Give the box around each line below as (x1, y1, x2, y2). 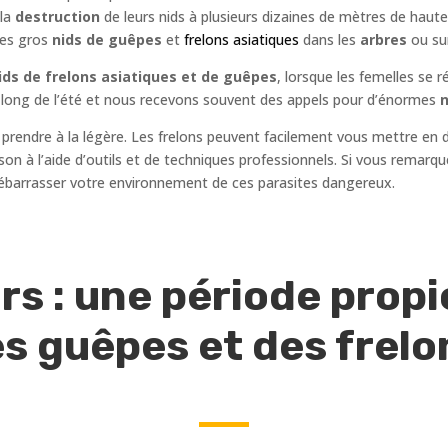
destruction (15, 7, 100, 27)
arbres (360, 30, 411, 50)
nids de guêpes (52, 30, 162, 50)
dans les (299, 30, 360, 50)
